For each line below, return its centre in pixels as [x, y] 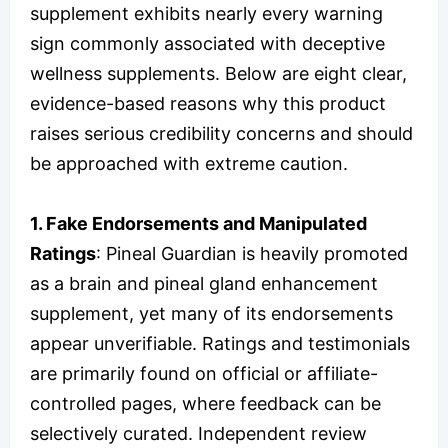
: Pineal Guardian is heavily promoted [252, 253]
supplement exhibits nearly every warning [206, 13]
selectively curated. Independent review [198, 433]
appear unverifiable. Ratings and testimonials [220, 343]
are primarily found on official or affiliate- [204, 373]
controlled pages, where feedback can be [205, 403]
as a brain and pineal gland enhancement [204, 283]
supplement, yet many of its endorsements [211, 313]
